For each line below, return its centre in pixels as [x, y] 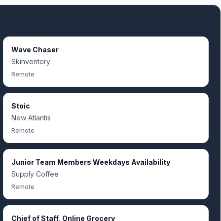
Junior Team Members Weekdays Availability [91, 162]
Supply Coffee [35, 174]
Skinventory [31, 61]
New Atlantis [31, 118]
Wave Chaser [35, 50]
